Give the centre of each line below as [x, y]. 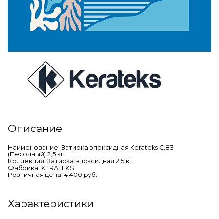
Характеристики [51, 203]
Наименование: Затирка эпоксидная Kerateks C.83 [91, 147]
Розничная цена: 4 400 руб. [53, 175]
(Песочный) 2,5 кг [36, 154]
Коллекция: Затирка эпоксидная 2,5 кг [70, 161]
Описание [35, 128]
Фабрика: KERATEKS [41, 168]
